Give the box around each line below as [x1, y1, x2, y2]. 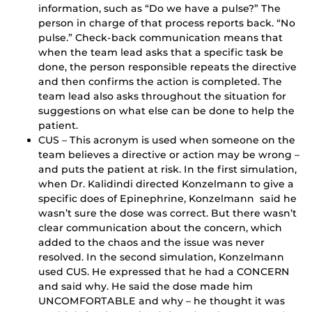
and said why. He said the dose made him [38, 280, 253, 293]
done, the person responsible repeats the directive [38, 61, 297, 74]
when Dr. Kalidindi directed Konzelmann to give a [38, 178, 294, 191]
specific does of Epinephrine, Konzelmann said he [38, 192, 297, 205]
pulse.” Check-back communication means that [38, 31, 283, 45]
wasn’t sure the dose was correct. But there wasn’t [38, 207, 297, 220]
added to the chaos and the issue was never [38, 236, 265, 249]
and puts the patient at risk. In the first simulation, [38, 163, 297, 176]
